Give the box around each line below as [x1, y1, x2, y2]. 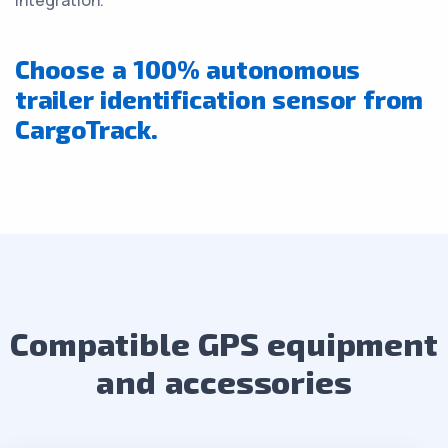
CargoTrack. [15, 114, 158, 144]
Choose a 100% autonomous [15, 54, 361, 84]
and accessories [96, 362, 352, 400]
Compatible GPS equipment [10, 324, 438, 362]
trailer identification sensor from [15, 84, 424, 114]
